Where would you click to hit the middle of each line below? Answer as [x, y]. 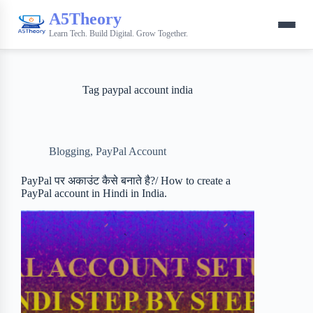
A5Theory [85, 19]
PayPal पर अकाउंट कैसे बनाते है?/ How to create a [126, 181]
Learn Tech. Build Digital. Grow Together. [118, 33]
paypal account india [146, 90]
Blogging [70, 151]
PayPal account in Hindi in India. [94, 193]
